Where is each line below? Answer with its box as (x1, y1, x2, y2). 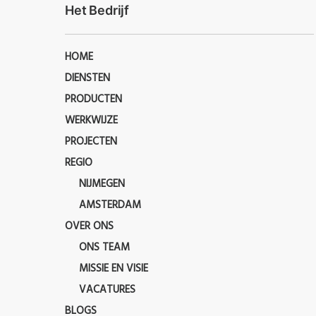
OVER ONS (65, 218, 114, 236)
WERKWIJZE (65, 112, 118, 130)
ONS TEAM (79, 239, 130, 257)
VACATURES (79, 281, 135, 299)
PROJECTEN (65, 133, 117, 151)
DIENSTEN (65, 70, 110, 87)
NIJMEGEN (79, 176, 125, 193)
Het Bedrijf (65, 3, 130, 18)
